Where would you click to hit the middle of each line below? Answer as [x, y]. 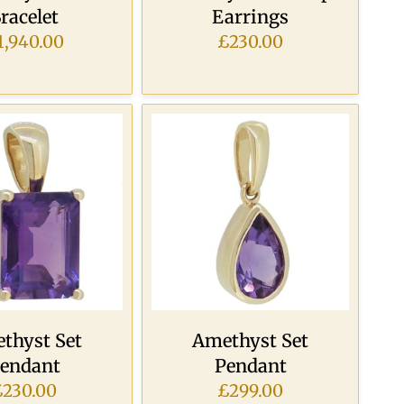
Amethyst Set [251, 341]
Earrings [251, 16]
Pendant [250, 366]
